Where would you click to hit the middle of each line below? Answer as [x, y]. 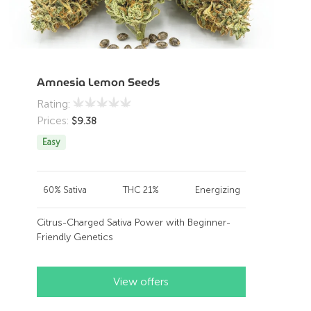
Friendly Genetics [75, 237]
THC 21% [141, 190]
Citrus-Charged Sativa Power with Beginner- [133, 222]
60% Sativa [65, 190]
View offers [141, 281]
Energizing [218, 190]
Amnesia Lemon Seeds [98, 82]
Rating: [54, 103]
